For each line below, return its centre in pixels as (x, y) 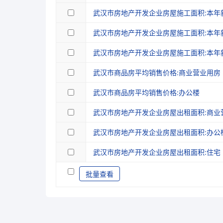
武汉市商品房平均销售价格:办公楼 (146, 92)
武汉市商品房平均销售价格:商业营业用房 (157, 72)
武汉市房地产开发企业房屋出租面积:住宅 (157, 152)
